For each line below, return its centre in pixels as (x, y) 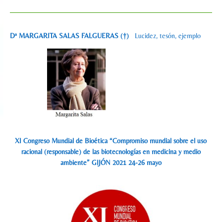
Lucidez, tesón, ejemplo (167, 35)
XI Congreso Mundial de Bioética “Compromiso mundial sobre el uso (111, 141)
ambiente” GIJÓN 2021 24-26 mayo (111, 163)
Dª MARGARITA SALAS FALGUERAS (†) (72, 35)
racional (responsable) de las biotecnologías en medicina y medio (111, 152)
